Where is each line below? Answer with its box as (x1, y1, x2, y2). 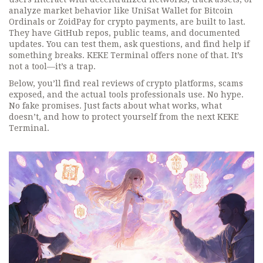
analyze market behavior (9, 6, 112, 15)
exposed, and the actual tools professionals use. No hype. (9, 90, 244, 99)
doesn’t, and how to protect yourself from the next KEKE (9, 112, 238, 122)
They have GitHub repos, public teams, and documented (9, 28, 240, 38)
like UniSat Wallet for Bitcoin (112, 6, 233, 15)
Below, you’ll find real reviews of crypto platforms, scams (9, 79, 243, 88)
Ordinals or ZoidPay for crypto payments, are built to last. (9, 17, 245, 26)
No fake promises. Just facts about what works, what (9, 101, 222, 110)
